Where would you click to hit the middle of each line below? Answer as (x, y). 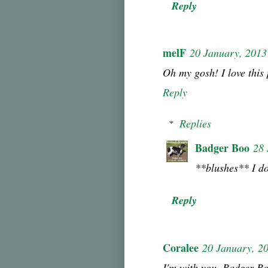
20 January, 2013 (228, 53)
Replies (195, 124)
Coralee (181, 247)
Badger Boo (222, 148)
